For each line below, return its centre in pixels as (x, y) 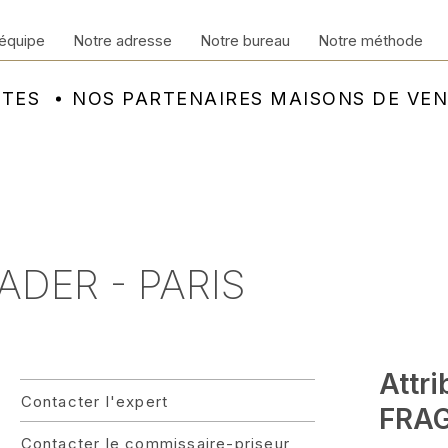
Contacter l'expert (94, 401)
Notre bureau (245, 40)
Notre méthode (370, 40)
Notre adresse (122, 40)
